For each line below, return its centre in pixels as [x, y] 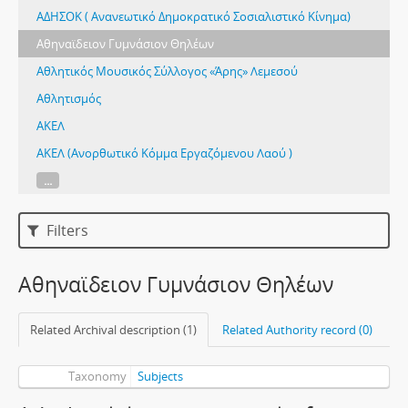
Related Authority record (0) [297, 330]
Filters [66, 230]
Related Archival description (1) [113, 330]
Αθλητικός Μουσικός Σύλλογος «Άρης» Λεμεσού [167, 71]
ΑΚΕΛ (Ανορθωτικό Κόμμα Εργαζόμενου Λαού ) [164, 153]
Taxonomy [97, 376]
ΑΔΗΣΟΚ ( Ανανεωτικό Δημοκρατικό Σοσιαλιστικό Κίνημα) [194, 16]
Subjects [160, 376]
